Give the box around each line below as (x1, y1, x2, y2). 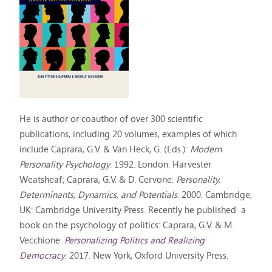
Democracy (19, 248, 66, 262)
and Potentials (121, 188, 178, 201)
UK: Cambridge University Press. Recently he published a (19, 203, 246, 216)
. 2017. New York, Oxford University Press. (65, 248, 229, 262)
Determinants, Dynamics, (19, 188, 121, 201)
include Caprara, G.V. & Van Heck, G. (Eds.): (19, 142, 191, 155)
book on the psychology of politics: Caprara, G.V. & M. (19, 218, 234, 231)
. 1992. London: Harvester (110, 157, 212, 171)
